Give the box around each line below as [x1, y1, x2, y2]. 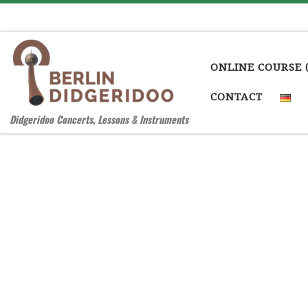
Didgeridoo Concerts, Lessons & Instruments [10, 111, 189, 126]
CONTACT [210, 91, 263, 104]
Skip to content [19, 13, 98, 26]
